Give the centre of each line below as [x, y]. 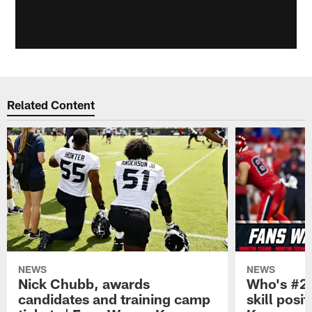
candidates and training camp [115, 299]
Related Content [51, 104]
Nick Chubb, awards [84, 284]
